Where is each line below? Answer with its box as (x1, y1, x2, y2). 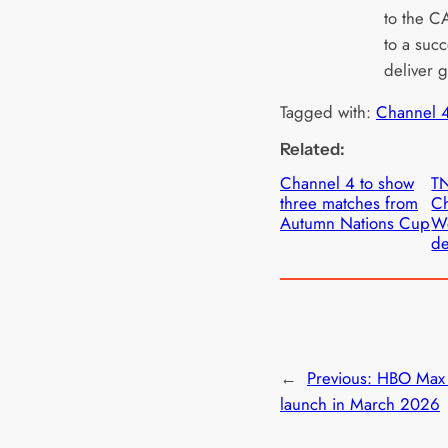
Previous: (307, 366, 377, 391)
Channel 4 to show (280, 171, 414, 196)
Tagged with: (280, 100, 376, 125)
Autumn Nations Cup (280, 211, 430, 236)
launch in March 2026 (280, 392, 440, 417)
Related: (280, 139, 345, 160)
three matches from (280, 191, 418, 216)
